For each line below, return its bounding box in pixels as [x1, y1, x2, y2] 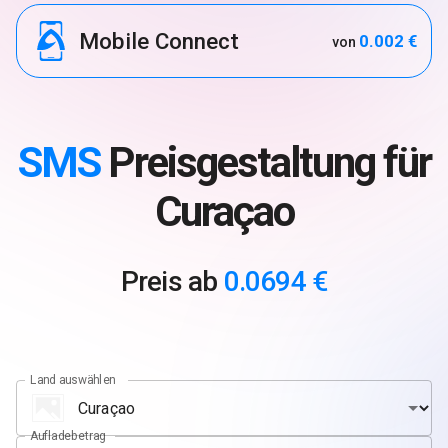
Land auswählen [30, 372, 116, 387]
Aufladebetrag [30, 428, 106, 443]
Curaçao [154, 187, 294, 237]
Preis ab [120, 265, 224, 299]
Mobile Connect [79, 28, 239, 54]
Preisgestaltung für [99, 138, 431, 188]
